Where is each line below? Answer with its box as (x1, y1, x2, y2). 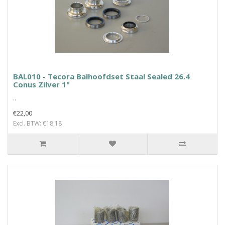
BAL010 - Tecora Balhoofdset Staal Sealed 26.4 (13, 71, 190, 81)
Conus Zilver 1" (13, 79, 70, 89)
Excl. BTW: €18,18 (13, 119, 62, 128)
